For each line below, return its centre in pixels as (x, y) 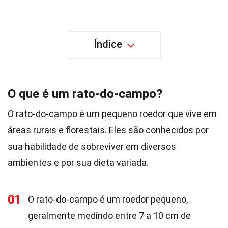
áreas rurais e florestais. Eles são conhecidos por (108, 130)
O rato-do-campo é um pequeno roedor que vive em (112, 114)
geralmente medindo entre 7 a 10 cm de (109, 216)
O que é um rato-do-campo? (85, 94)
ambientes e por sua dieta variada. (78, 163)
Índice (108, 44)
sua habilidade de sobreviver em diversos (92, 146)
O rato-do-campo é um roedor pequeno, (108, 199)
